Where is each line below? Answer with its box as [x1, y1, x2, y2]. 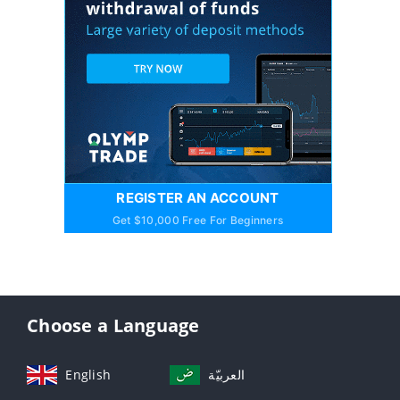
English [65, 366, 112, 384]
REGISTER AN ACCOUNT [116, 189, 279, 207]
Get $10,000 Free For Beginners [112, 213, 284, 228]
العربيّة [208, 366, 246, 384]
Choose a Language [27, 313, 200, 338]
